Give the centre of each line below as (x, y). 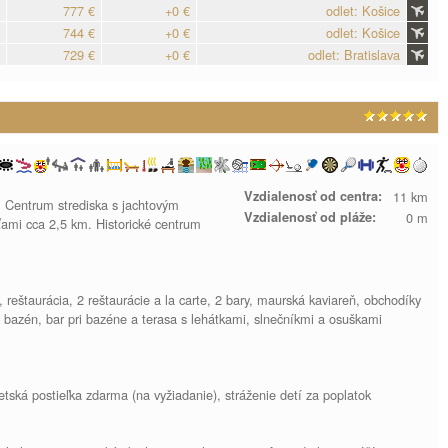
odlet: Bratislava (354, 54)
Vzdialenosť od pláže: (310, 217)
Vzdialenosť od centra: (313, 196)
